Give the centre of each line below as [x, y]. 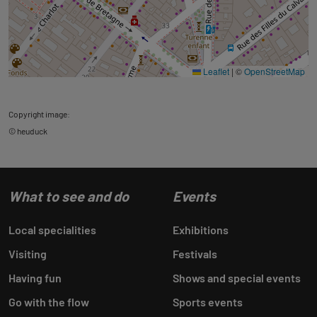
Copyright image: [39, 114]
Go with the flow [49, 302]
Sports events [208, 302]
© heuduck [28, 131]
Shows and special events [237, 278]
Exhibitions [201, 230]
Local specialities [52, 230]
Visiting [28, 254]
